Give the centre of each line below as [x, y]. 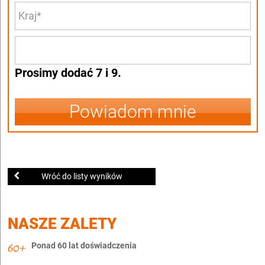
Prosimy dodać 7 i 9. [68, 73]
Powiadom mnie [133, 112]
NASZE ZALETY [62, 224]
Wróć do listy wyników [82, 177]
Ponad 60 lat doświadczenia [84, 246]
